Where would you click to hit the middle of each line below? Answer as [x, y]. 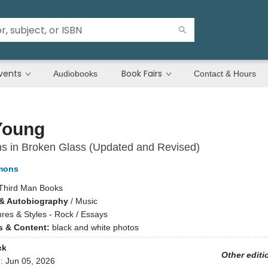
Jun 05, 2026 [30, 261]
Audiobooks [75, 74]
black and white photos [95, 227]
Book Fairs [142, 74]
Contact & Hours [225, 74]
